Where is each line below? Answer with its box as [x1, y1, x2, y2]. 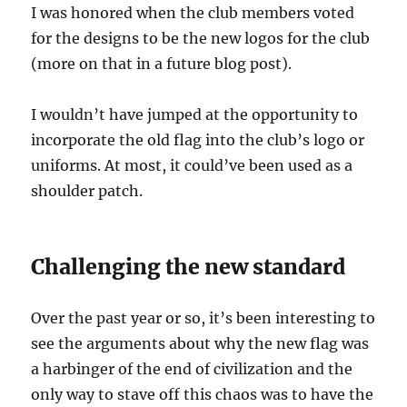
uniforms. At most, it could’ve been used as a [31, 156, 353, 175]
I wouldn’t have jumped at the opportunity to [31, 105, 359, 124]
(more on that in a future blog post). [31, 55, 293, 74]
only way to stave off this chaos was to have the [31, 385, 374, 404]
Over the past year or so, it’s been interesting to [31, 309, 376, 328]
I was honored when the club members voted [31, 4, 355, 23]
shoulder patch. [31, 182, 144, 201]
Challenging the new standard [31, 253, 346, 281]
